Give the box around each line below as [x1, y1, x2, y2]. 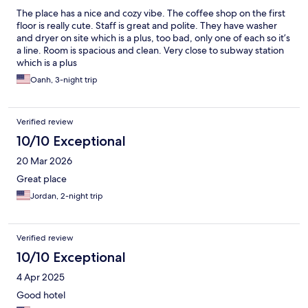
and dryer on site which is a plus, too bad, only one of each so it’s [16, 32, 290, 45]
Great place [16, 173, 67, 186]
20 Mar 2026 [16, 155, 72, 168]
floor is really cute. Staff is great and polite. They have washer [16, 19, 277, 32]
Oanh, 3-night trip [30, 74, 98, 86]
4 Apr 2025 [16, 271, 65, 284]
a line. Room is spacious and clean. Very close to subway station [16, 44, 284, 57]
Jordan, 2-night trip [30, 190, 103, 202]
